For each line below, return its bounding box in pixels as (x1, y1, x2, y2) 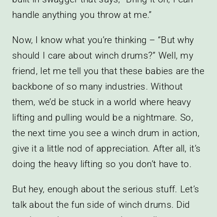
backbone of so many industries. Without (12, 80, 183, 92)
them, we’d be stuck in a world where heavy (12, 96, 191, 108)
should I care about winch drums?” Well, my (12, 49, 193, 61)
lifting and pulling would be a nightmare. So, (12, 111, 193, 123)
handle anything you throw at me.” (12, 9, 152, 20)
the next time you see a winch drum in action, (12, 127, 200, 139)
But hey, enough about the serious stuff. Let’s (12, 183, 200, 195)
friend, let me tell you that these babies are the (12, 65, 204, 77)
